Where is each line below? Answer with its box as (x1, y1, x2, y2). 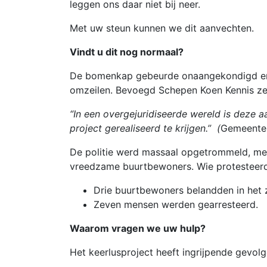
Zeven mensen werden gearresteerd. (94, 198, 258, 210)
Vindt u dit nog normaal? (70, 46, 184, 58)
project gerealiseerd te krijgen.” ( (70, 122, 221, 134)
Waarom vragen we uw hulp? (70, 222, 206, 234)
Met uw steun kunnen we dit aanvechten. (70, 22, 254, 34)
